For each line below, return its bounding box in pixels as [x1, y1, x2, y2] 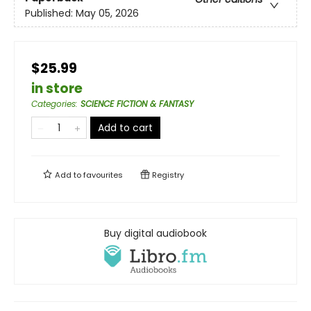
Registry [150, 169, 184, 180]
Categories [31, 97, 76, 110]
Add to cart [98, 120, 153, 135]
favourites [83, 169, 123, 180]
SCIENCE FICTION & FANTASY [81, 97, 194, 110]
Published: [25, 6, 76, 21]
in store [31, 78, 83, 98]
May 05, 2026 [76, 6, 139, 21]
